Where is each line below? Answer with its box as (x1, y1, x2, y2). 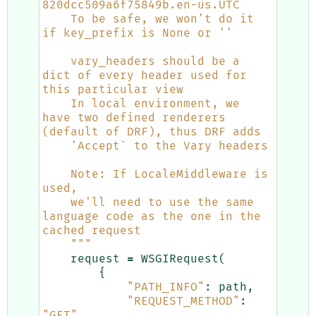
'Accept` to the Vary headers (71, 140, 268, 152)
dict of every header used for (42, 70, 247, 82)
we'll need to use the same (42, 197, 71, 209)
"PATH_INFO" (127, 281, 205, 293)
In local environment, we (42, 98, 71, 110)
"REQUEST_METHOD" (127, 296, 240, 308)
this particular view (42, 84, 183, 96)
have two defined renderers (42, 112, 226, 124)
